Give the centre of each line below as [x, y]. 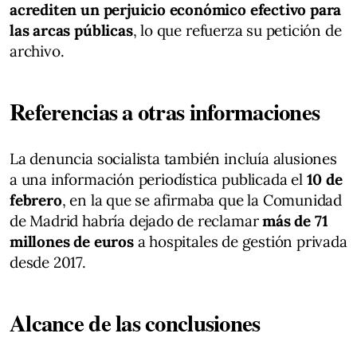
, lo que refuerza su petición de [237, 30]
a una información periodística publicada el [158, 179]
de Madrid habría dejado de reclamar [136, 220]
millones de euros [72, 241]
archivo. [37, 51]
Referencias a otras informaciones [165, 111]
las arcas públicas [71, 30]
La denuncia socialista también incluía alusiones [173, 158]
